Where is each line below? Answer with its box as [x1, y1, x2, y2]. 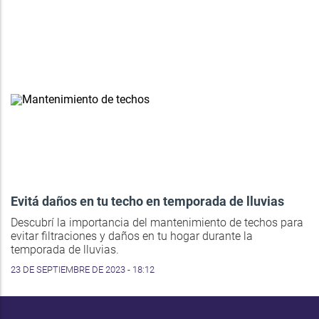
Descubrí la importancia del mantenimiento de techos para [11, 215, 303, 229]
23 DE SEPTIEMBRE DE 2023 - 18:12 [11, 263, 155, 275]
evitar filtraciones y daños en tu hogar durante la [11, 229, 253, 243]
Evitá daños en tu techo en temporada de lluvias [11, 193, 284, 209]
